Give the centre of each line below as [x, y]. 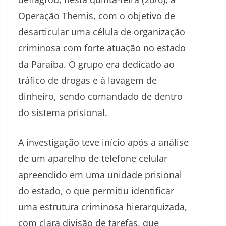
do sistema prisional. [63, 112]
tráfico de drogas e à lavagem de [88, 80]
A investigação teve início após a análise [103, 142]
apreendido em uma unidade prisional [100, 174]
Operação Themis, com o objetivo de [97, 15]
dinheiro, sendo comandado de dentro [100, 96]
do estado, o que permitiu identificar [96, 190]
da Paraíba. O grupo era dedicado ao [96, 64]
